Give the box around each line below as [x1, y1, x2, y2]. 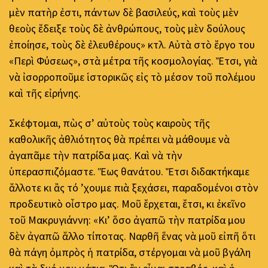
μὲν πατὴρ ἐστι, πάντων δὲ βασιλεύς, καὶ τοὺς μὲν [9, 5, 239, 20]
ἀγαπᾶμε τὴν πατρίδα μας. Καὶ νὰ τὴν [9, 148, 182, 162]
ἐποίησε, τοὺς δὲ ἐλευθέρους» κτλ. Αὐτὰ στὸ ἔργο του [9, 38, 255, 52]
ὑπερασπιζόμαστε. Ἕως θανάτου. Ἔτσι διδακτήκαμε [9, 164, 249, 178]
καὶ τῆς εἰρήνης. [9, 86, 81, 100]
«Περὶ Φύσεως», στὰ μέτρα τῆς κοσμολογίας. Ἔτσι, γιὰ [9, 54, 257, 68]
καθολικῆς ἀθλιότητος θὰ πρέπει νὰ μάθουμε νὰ [9, 132, 230, 146]
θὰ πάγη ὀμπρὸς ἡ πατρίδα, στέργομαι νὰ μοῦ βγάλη [9, 245, 251, 259]
